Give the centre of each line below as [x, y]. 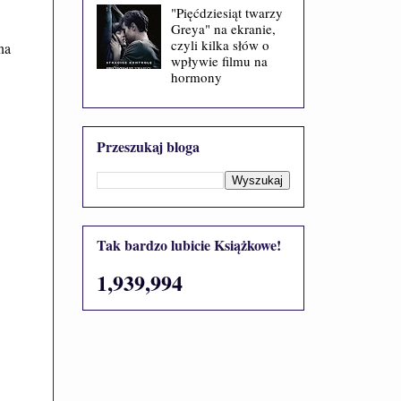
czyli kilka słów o [220, 44]
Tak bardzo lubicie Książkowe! [189, 245]
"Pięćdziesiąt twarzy [227, 12]
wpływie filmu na [219, 60]
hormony [196, 77]
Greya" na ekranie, [223, 28]
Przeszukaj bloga [148, 146]
